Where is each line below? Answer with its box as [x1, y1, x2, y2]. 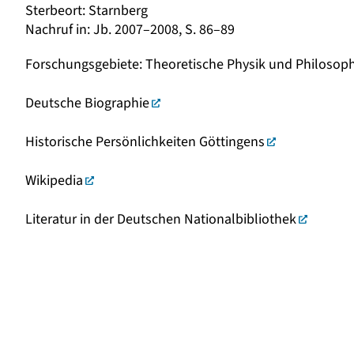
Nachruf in [25, 20, 87, 40]
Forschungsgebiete [25, 55, 139, 74]
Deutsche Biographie [25, 93, 149, 113]
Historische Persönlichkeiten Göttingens [25, 132, 265, 152]
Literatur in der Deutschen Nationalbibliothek [25, 209, 296, 229]
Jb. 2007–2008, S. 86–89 [93, 20, 235, 40]
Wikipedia [25, 171, 83, 190]
